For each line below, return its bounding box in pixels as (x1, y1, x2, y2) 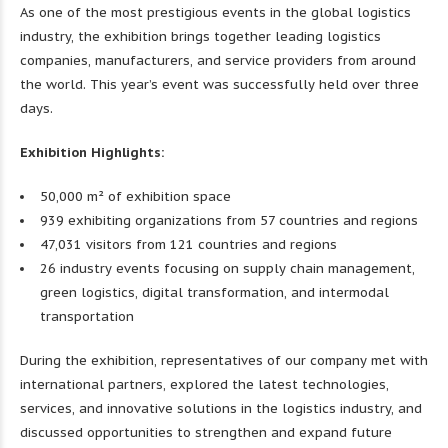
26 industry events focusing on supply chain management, (40, 260, 415, 277)
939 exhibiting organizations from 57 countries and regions (40, 212, 418, 229)
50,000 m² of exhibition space (40, 188, 231, 205)
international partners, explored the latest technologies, (20, 376, 389, 393)
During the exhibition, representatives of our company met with (20, 352, 428, 369)
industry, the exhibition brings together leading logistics (20, 28, 381, 45)
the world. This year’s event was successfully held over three (20, 76, 419, 93)
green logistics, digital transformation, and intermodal (40, 284, 389, 301)
